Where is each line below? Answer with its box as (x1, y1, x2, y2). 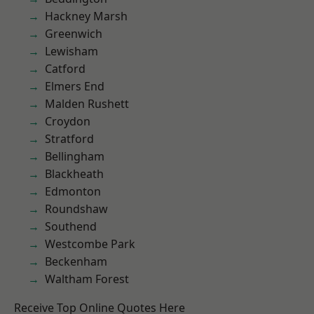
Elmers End (45, 78, 104, 94)
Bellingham (45, 149, 104, 164)
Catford (45, 61, 86, 76)
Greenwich (45, 26, 102, 41)
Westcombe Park (45, 236, 135, 252)
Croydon (45, 114, 90, 129)
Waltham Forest (45, 271, 129, 287)
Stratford (45, 131, 94, 146)
